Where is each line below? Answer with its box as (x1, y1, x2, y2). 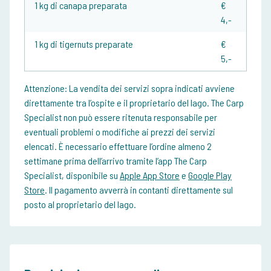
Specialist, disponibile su (24, 169, 120, 181)
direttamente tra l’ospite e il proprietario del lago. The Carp (24, 97, 244, 109)
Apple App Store (120, 169, 180, 181)
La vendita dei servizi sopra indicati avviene (67, 82, 235, 94)
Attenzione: (24, 82, 67, 94)
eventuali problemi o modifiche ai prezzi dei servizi (24, 126, 215, 138)
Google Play (188, 169, 232, 181)
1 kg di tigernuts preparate (34, 38, 133, 50)
